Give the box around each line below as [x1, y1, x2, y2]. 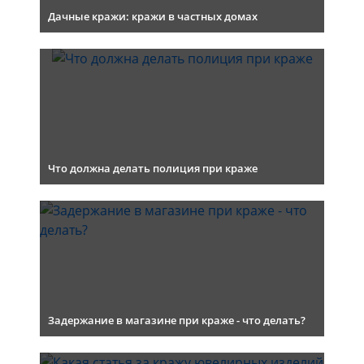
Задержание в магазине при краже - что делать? [48, 313, 305, 327]
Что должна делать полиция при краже [48, 161, 258, 175]
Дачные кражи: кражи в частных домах [48, 9, 258, 24]
